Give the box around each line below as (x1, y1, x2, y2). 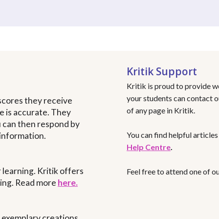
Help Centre (127, 142, 171, 152)
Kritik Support (127, 65, 197, 79)
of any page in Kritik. (127, 106, 195, 115)
